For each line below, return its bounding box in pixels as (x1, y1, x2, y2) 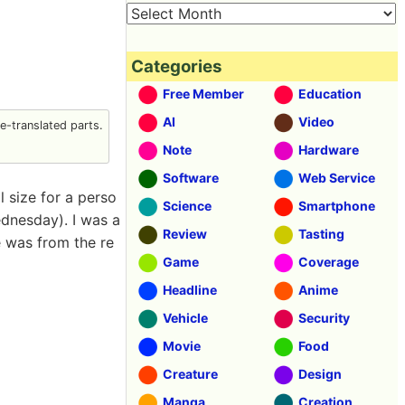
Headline (163, 282, 217, 297)
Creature (163, 366, 218, 381)
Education (298, 86, 362, 101)
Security (298, 310, 350, 325)
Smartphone (298, 198, 375, 213)
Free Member (163, 86, 244, 101)
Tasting (298, 226, 344, 241)
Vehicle (163, 310, 208, 325)
